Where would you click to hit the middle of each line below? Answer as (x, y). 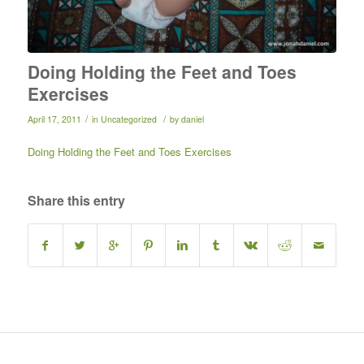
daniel (192, 119)
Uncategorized (128, 119)
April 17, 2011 (54, 119)
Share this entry (76, 200)
